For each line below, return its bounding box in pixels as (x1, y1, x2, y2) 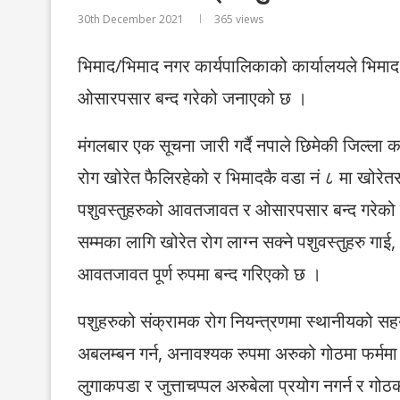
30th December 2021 (78, 12, 184, 27)
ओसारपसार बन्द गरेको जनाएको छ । (78, 86, 307, 110)
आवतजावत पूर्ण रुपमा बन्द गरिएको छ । (78, 262, 321, 286)
